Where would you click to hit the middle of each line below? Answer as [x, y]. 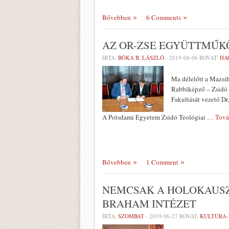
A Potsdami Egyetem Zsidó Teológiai [155, 117]
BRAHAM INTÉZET [149, 203]
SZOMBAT [131, 216]
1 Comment [162, 162]
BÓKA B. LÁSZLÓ [141, 58]
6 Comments [164, 17]
